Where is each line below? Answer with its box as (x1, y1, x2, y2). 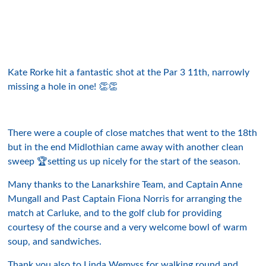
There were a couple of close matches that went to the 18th (8, 128, 258, 138)
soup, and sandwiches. (8, 237, 102, 246)
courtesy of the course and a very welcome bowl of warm (8, 223, 248, 232)
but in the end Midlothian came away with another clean (8, 142, 244, 152)
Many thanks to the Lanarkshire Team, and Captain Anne (8, 180, 243, 189)
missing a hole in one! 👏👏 (8, 82, 118, 91)
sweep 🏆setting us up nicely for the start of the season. (8, 157, 241, 166)
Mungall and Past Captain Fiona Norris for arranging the (8, 194, 242, 204)
